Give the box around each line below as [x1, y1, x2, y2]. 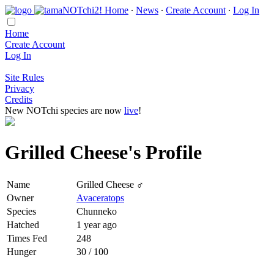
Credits [5, 94, 32, 105]
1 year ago [76, 219, 117, 230]
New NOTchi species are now [5, 105, 124, 116]
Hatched [7, 219, 39, 230]
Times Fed [7, 232, 47, 243]
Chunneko [76, 206, 117, 217]
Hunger [7, 246, 36, 257]
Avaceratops [76, 192, 124, 203]
